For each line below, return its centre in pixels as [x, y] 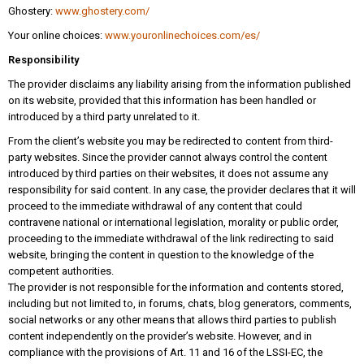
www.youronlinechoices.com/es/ [182, 36]
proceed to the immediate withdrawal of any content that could [155, 206]
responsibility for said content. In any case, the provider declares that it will [182, 190]
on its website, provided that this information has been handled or [162, 101]
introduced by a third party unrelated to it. [104, 117]
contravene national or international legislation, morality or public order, [173, 223]
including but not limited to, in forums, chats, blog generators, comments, [180, 304]
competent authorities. [61, 271]
